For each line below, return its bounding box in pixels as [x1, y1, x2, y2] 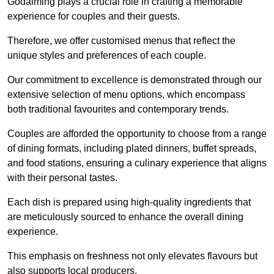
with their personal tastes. [7, 172, 117, 183]
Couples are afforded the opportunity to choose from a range [7, 128, 267, 139]
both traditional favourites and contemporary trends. [7, 104, 229, 115]
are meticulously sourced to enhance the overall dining [7, 212, 243, 223]
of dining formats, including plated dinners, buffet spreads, [7, 143, 256, 154]
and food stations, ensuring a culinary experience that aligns [7, 158, 267, 169]
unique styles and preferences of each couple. [7, 50, 206, 61]
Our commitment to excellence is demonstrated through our [7, 75, 262, 86]
